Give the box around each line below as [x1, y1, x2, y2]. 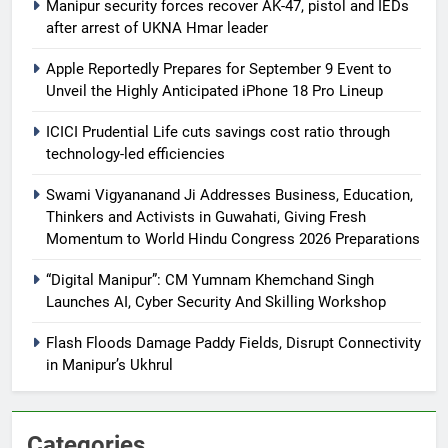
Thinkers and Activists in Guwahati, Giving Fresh [46, 207, 366, 226]
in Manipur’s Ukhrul [46, 355, 173, 374]
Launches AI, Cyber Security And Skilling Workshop [46, 292, 386, 311]
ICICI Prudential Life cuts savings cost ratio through [46, 122, 390, 141]
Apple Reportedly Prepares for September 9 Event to [46, 59, 392, 78]
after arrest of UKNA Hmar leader [46, 18, 268, 37]
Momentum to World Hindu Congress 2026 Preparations [46, 229, 420, 248]
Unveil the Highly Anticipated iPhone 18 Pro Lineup [46, 81, 383, 100]
